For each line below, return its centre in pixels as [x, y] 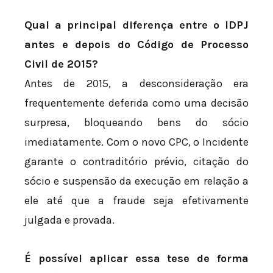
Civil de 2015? [61, 64]
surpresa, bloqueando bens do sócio [136, 122]
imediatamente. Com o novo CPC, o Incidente [136, 142]
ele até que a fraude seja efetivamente [136, 200]
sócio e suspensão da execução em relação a [136, 181]
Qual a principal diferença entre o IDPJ [136, 25]
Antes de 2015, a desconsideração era [136, 83]
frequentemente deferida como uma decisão [136, 103]
